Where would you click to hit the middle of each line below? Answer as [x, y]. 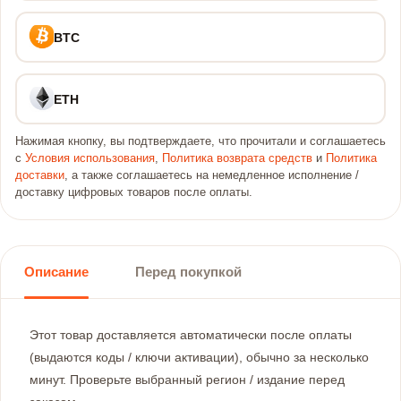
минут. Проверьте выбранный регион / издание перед [187, 380]
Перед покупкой [188, 272]
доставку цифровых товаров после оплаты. [134, 192]
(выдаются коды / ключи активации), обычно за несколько [199, 357]
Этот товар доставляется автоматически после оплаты [191, 335]
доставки [40, 175]
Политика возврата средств [237, 158]
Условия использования [90, 158]
